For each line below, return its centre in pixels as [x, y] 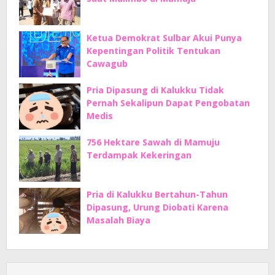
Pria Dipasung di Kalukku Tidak [155, 90]
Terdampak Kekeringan [139, 155]
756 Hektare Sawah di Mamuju [153, 142]
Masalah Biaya [118, 220]
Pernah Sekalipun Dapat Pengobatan [168, 103]
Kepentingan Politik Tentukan [153, 51]
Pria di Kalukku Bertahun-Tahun [157, 194]
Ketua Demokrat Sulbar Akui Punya [164, 38]
